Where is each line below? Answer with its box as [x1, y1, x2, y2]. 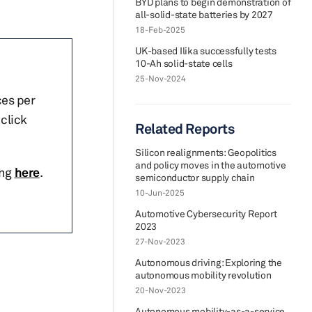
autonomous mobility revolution [135, 269, 272, 281]
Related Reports [135, 120, 235, 137]
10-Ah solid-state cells [135, 57, 233, 69]
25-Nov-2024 [135, 73, 186, 84]
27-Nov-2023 [135, 236, 185, 247]
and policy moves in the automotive [135, 159, 286, 171]
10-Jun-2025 [135, 187, 185, 198]
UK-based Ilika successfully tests [135, 45, 276, 56]
